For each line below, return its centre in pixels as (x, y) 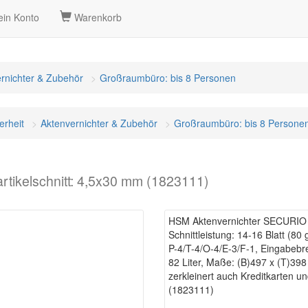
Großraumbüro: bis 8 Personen (168, 78)
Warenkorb (97, 17)
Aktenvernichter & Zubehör (99, 123)
